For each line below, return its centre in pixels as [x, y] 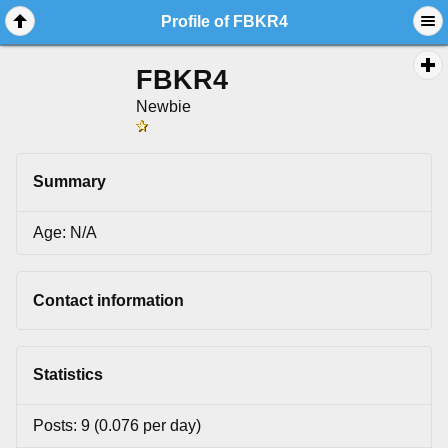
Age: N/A [65, 232]
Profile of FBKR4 [224, 22]
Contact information [108, 300]
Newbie [163, 106]
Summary [69, 182]
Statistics [68, 375]
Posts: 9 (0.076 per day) [117, 425]
